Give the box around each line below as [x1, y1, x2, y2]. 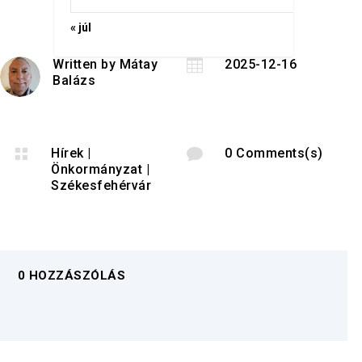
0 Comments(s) [225, 145, 323, 162]
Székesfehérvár [51, 178, 152, 194]
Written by [53, 57, 120, 73]
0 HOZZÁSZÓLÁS [17, 267, 125, 283]
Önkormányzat [51, 162, 143, 178]
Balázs [53, 73, 96, 89]
